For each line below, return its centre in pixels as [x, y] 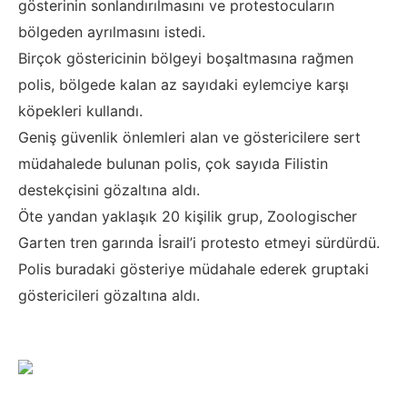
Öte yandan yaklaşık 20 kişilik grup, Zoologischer [188, 216]
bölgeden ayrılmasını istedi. [112, 31]
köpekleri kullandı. [80, 110]
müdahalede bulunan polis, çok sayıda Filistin [173, 163]
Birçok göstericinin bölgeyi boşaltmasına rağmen [186, 58]
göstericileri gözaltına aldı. [109, 295]
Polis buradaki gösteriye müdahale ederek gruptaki [194, 268]
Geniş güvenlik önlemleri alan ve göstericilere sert [189, 137]
